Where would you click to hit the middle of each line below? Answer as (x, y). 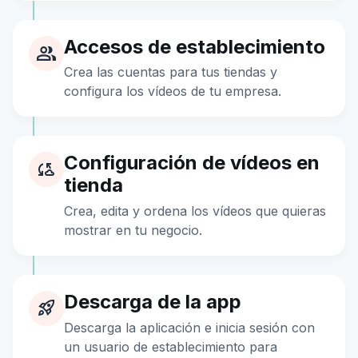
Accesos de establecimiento (195, 46)
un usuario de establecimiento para (171, 346)
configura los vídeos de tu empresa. (173, 91)
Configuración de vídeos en (192, 163)
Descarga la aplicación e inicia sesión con (189, 327)
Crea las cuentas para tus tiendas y (171, 72)
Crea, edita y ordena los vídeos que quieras (195, 211)
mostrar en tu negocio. (133, 230)
